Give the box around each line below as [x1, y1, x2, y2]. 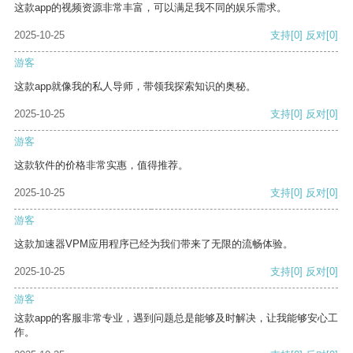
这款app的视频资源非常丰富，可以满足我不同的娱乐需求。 [14, 2, 287, 14]
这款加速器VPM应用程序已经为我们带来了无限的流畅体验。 [14, 238, 293, 251]
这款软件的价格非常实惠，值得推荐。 [14, 159, 188, 172]
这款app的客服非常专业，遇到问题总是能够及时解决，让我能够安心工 [14, 312, 338, 325]
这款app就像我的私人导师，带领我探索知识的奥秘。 [14, 80, 256, 93]
